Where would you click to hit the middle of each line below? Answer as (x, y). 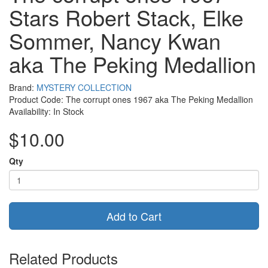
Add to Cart (134, 216)
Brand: (23, 88)
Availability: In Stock (46, 112)
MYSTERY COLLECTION (84, 88)
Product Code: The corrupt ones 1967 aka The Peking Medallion (131, 100)
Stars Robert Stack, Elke (126, 17)
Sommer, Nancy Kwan (115, 41)
